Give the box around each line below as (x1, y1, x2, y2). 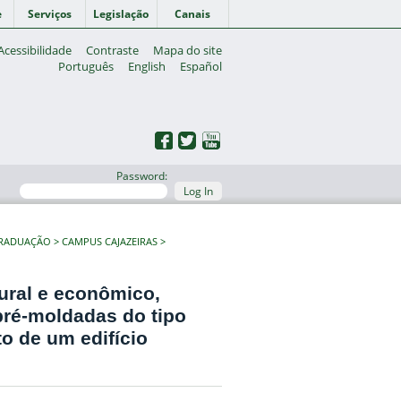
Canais (175, 6, 211, 21)
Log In (183, 183, 213, 199)
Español (180, 58, 223, 74)
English (128, 58, 166, 74)
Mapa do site (153, 42, 223, 58)
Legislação (93, 6, 149, 21)
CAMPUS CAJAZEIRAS (62, 235, 158, 248)
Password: (116, 168, 167, 183)
